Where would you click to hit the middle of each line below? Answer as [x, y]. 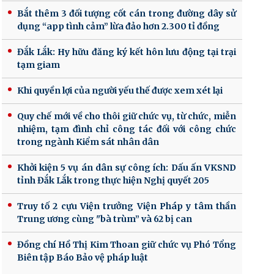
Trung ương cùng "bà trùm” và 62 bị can [104, 219]
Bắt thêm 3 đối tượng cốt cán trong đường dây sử [126, 14]
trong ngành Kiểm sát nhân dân [88, 142]
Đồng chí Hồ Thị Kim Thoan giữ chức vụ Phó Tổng [126, 245]
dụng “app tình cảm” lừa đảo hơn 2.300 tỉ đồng [118, 27]
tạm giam [38, 65]
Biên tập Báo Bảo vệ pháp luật [82, 258]
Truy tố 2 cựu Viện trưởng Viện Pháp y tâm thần [126, 206]
